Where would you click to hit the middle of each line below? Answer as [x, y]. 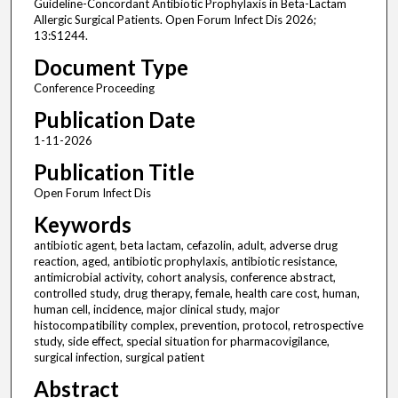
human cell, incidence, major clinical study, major [156, 310]
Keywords [82, 225]
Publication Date [114, 120]
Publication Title [114, 172]
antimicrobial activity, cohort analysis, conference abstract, [184, 278]
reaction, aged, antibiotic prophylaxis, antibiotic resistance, [185, 262]
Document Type [111, 68]
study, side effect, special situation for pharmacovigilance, [181, 342]
